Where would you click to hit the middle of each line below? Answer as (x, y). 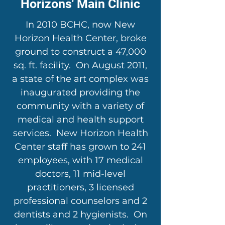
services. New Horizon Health (80, 133)
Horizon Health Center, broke (80, 38)
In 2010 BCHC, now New (80, 25)
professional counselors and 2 (80, 201)
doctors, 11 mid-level (80, 174)
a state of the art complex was (80, 79)
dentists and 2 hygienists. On (80, 214)
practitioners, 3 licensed (80, 187)
